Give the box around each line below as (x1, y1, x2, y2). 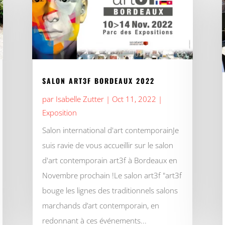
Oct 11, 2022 (111, 94, 156, 104)
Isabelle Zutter (55, 94, 104, 104)
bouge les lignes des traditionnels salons (42, 185, 178, 196)
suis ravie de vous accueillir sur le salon (42, 140, 173, 151)
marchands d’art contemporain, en (42, 200, 159, 211)
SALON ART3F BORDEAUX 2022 (42, 75, 155, 86)
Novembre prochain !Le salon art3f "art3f (42, 170, 182, 181)
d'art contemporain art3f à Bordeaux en (42, 155, 177, 166)
